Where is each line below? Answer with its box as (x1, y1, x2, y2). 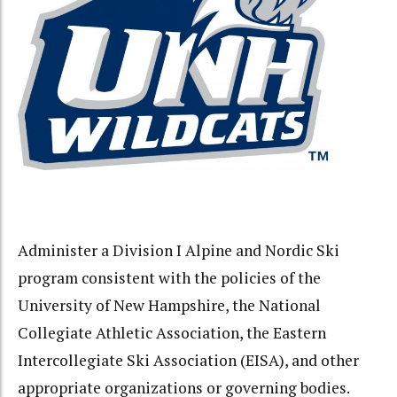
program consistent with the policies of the (18, 267, 321, 288)
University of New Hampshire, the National (18, 294, 321, 315)
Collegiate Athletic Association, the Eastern (18, 322, 326, 343)
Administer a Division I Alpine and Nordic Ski (18, 239, 339, 261)
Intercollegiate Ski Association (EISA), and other (18, 349, 359, 370)
